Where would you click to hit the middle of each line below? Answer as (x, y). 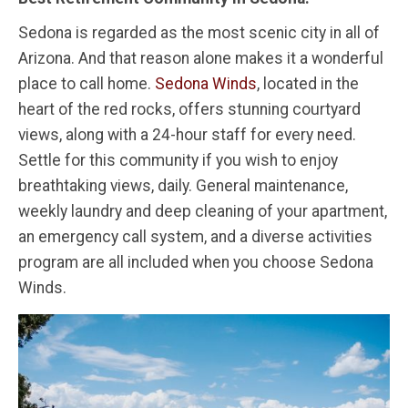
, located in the (308, 83)
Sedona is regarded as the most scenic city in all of (199, 32)
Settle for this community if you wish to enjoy (178, 160)
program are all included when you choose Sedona (196, 262)
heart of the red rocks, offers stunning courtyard (189, 109)
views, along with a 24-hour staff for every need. (187, 134)
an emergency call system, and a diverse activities (195, 236)
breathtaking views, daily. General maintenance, (183, 185)
